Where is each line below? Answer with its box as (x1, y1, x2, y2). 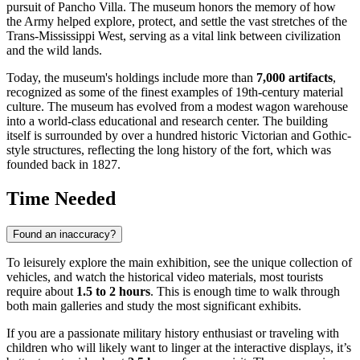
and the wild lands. (6, 43, 102, 58)
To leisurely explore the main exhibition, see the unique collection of (6, 256, 352, 270)
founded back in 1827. (6, 157, 121, 172)
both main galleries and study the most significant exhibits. (6, 299, 301, 313)
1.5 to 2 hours (76, 284, 150, 299)
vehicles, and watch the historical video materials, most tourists (6, 270, 323, 284)
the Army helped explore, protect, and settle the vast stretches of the (6, 14, 347, 29)
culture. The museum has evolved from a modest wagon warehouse (6, 100, 348, 114)
